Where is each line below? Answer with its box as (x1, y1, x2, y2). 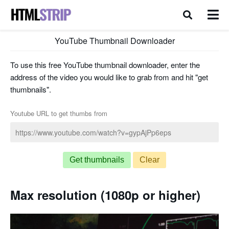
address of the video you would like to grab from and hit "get (10, 72, 208, 82)
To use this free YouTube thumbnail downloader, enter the (10, 59, 200, 70)
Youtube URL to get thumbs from (10, 108, 107, 118)
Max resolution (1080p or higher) (10, 186, 200, 203)
